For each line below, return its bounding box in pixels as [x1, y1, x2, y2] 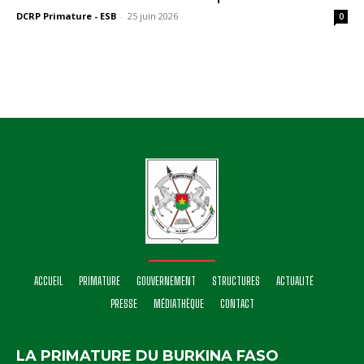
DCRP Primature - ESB [16, 9, 116, 22]
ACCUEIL [34, 275, 63, 288]
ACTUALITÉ [276, 275, 314, 288]
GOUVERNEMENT [136, 275, 196, 288]
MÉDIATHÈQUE [153, 297, 204, 311]
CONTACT [219, 297, 254, 311]
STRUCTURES [212, 275, 260, 288]
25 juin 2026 [128, 9, 178, 22]
